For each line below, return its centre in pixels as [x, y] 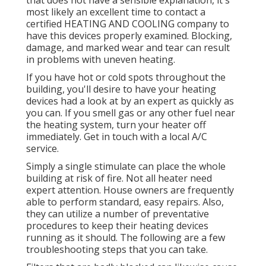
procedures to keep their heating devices [117, 226]
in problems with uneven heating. [101, 60]
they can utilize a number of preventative [118, 214]
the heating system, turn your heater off [116, 125]
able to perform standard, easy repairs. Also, [125, 202]
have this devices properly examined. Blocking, [129, 36]
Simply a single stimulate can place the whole [126, 167]
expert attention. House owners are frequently [130, 190]
